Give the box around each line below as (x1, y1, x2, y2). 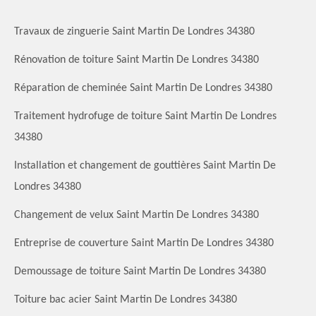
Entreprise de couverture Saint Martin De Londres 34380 (14, 237, 274, 249)
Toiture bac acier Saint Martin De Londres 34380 (14, 293, 237, 305)
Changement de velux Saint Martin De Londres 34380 (14, 209, 259, 221)
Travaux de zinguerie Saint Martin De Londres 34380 (14, 25, 255, 37)
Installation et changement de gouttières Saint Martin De (14, 159, 276, 171)
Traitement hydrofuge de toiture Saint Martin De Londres (14, 110, 276, 122)
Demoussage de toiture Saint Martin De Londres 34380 (14, 265, 266, 277)
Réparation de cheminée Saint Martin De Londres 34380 (14, 82, 272, 94)
